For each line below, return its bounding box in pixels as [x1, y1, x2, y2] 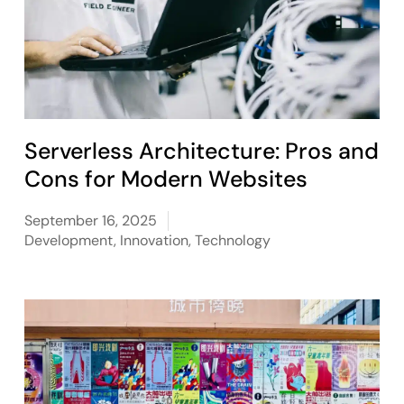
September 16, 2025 [24, 211, 158, 230]
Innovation [120, 231, 189, 250]
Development [24, 231, 115, 250]
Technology [195, 231, 271, 250]
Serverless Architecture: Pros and [24, 136, 380, 166]
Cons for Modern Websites [24, 164, 308, 194]
